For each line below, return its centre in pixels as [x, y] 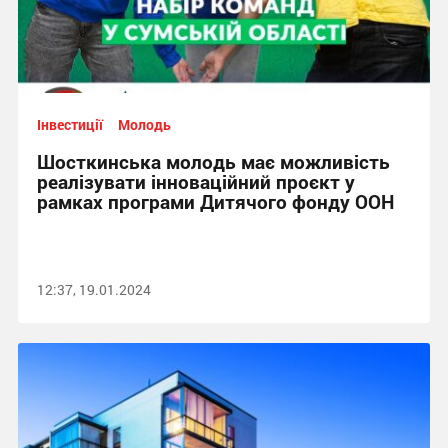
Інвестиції [69, 124]
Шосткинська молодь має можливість [213, 161]
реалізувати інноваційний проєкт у [195, 181]
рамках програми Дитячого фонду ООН [215, 201]
